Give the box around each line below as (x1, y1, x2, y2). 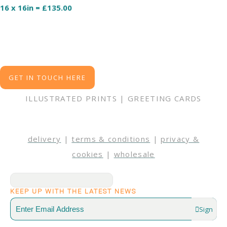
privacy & (161, 133, 200, 144)
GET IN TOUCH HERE (9, 72, 86, 82)
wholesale (113, 148, 155, 159)
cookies (72, 148, 103, 159)
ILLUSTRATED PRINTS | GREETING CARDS (25, 93, 202, 103)
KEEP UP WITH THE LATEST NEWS (10, 187, 136, 195)
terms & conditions (71, 133, 150, 144)
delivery (27, 133, 61, 144)
